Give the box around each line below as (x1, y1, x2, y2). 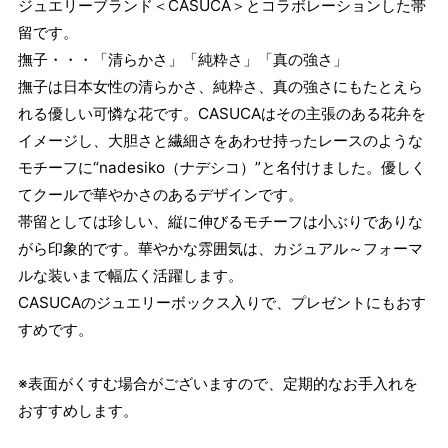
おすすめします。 (17, 401, 138, 421)
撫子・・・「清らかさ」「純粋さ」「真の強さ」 (17, 50, 348, 70)
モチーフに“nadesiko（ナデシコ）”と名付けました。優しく (17, 158, 426, 178)
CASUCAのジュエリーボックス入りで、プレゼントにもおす (17, 293, 426, 313)
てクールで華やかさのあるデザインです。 (17, 185, 303, 205)
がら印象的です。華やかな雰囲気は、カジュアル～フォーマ (17, 239, 423, 259)
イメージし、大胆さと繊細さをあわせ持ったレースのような (17, 131, 423, 151)
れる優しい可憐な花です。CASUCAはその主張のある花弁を (17, 104, 426, 124)
